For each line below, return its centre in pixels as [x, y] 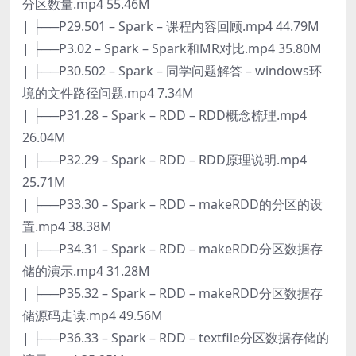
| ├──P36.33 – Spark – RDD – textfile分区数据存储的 [176, 337]
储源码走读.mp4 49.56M [93, 315]
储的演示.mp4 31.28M [86, 271]
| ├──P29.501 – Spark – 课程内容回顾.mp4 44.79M [171, 26]
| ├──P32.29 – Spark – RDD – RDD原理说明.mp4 [164, 159]
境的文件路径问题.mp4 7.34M [108, 93]
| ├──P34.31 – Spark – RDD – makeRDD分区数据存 [172, 248]
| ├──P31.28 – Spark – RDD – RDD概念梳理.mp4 [164, 115]
